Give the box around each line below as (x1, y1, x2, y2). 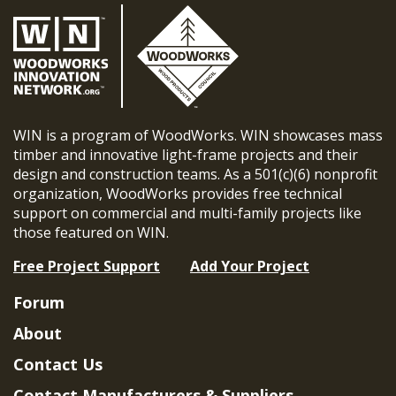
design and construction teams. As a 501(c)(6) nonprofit (13, 164, 377, 184)
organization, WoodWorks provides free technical (13, 183, 342, 203)
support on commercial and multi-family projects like (13, 202, 362, 223)
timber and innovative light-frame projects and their (13, 144, 358, 164)
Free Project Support (13, 255, 160, 276)
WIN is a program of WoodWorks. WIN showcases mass (13, 125, 383, 145)
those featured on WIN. (13, 222, 169, 242)
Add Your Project (190, 255, 309, 276)
